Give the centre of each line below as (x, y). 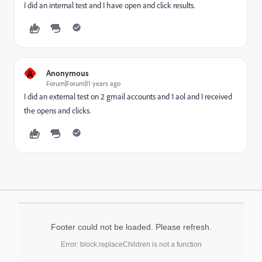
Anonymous (68, 73)
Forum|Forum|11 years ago (83, 83)
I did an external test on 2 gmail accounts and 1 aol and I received (128, 96)
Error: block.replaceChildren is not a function (131, 244)
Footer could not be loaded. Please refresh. (131, 227)
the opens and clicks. (57, 111)
